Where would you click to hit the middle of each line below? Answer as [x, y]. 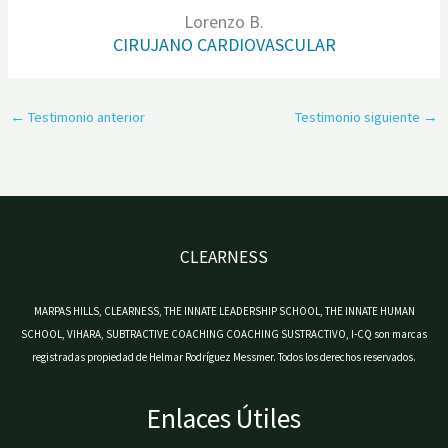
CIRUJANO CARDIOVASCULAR [224, 45]
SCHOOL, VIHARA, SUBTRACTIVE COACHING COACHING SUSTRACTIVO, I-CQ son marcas [224, 333]
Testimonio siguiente [359, 116]
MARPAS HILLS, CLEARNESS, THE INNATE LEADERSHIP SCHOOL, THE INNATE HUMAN [224, 310]
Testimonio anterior [84, 116]
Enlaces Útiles [224, 418]
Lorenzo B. [224, 22]
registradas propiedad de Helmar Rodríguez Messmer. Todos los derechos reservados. [224, 356]
